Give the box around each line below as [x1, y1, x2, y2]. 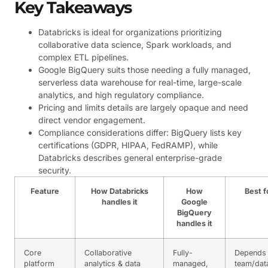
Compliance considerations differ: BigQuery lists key [38, 127, 242, 138]
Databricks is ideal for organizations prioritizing [38, 27, 222, 38]
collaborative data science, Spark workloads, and [38, 39, 232, 50]
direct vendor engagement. [38, 115, 145, 126]
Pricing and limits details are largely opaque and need [38, 102, 248, 113]
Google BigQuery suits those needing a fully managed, [38, 65, 251, 75]
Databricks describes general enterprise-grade [38, 153, 222, 163]
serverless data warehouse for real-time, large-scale [38, 77, 242, 88]
